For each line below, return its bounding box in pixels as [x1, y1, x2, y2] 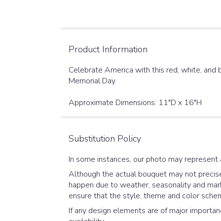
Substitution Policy [69, 132, 141, 145]
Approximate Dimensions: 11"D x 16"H [69, 97, 202, 108]
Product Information [69, 43, 147, 55]
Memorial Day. [69, 75, 116, 86]
